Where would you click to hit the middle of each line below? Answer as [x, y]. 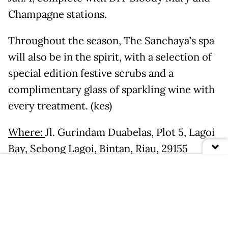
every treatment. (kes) [60, 106]
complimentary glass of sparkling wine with [111, 90]
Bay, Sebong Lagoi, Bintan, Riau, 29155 [98, 149]
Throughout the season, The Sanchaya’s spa [111, 41]
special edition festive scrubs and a [91, 73]
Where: [27, 132]
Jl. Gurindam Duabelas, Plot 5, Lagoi [130, 132]
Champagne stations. [59, 14]
